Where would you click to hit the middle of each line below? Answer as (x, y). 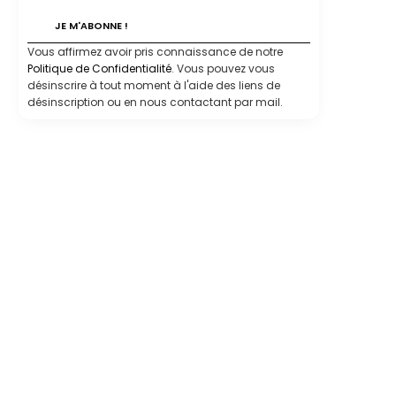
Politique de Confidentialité (99, 68)
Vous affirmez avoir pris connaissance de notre (155, 51)
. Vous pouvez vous (223, 68)
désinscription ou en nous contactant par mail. (155, 102)
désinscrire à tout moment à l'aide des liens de (154, 85)
